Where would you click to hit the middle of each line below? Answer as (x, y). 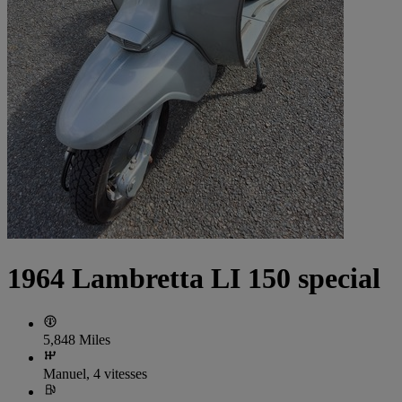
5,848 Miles (77, 340)
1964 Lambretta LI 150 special (194, 278)
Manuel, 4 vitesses (95, 374)
